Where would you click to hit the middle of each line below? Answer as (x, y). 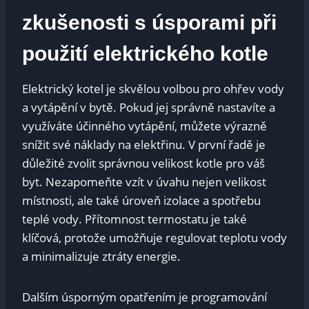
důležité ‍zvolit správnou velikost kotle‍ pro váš (143, 163)
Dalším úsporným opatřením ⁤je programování (144, 297)
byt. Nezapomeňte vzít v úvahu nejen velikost (144, 181)
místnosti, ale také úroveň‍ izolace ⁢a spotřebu (141, 200)
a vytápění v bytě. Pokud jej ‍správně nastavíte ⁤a (149, 107)
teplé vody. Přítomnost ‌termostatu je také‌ (134, 219)
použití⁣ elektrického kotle (145, 53)
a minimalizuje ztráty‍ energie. (101, 256)
